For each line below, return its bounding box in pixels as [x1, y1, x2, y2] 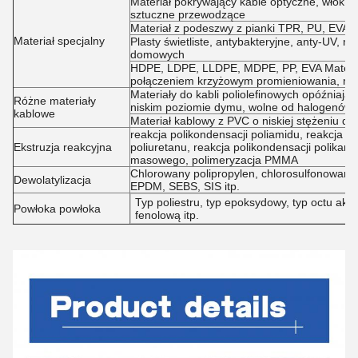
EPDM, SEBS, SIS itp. [130, 180, 240, 193]
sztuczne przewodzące [130, 8, 245, 21]
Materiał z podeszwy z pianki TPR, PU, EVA [130, 22, 349, 34]
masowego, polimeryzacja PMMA [130, 153, 298, 166]
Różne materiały [14, 94, 96, 107]
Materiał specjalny [14, 34, 105, 47]
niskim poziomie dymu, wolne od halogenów [130, 101, 352, 113]
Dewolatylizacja [14, 173, 91, 186]
